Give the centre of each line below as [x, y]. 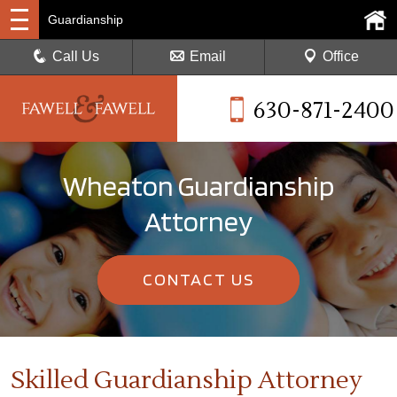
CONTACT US [198, 279]
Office [340, 56]
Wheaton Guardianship [198, 185]
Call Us [76, 56]
